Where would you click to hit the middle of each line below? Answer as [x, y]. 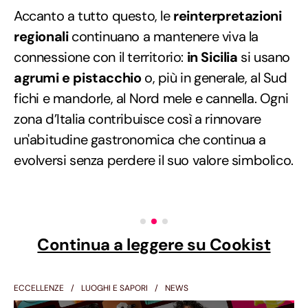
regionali [41, 36]
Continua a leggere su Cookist [154, 244]
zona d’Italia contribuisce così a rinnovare [137, 119]
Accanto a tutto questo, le [92, 15]
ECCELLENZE [39, 288]
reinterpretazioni [226, 15]
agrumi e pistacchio [78, 77]
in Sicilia [212, 57]
